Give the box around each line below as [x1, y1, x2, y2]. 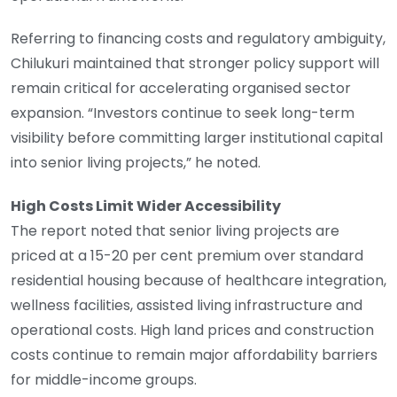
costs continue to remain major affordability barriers [11, 345, 378, 366]
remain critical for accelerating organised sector [11, 78, 351, 99]
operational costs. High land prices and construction [11, 320, 374, 341]
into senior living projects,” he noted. [11, 152, 261, 174]
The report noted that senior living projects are [11, 221, 339, 242]
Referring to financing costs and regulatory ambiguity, [11, 28, 385, 50]
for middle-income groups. [11, 370, 197, 391]
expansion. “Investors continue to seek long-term [11, 103, 354, 124]
